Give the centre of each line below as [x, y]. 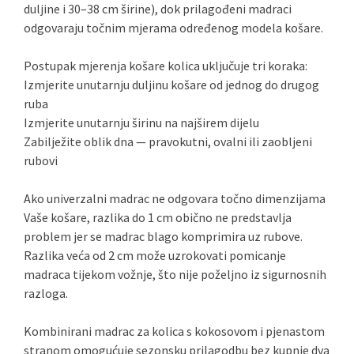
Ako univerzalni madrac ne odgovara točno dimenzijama [175, 198]
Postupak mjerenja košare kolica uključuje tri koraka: [166, 66]
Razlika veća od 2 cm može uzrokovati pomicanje [155, 255]
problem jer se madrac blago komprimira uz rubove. [163, 236]
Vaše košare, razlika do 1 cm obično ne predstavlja [158, 217]
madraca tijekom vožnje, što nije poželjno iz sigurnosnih [175, 274]
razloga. [46, 293]
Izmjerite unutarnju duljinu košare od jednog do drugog [171, 85]
